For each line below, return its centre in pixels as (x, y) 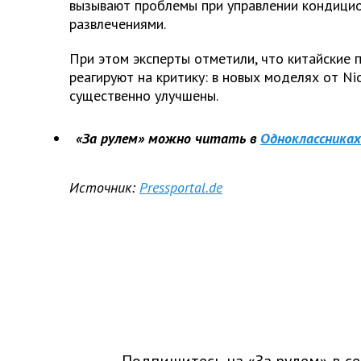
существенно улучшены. (144, 95)
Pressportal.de (181, 187)
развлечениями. (118, 23)
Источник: (102, 187)
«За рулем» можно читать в (166, 138)
